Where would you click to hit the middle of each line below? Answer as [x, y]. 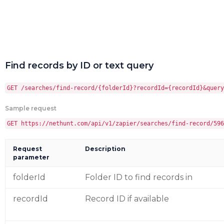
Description [105, 149]
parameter [31, 157]
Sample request [31, 108]
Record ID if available [127, 199]
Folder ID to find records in [139, 177]
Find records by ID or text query [79, 65]
